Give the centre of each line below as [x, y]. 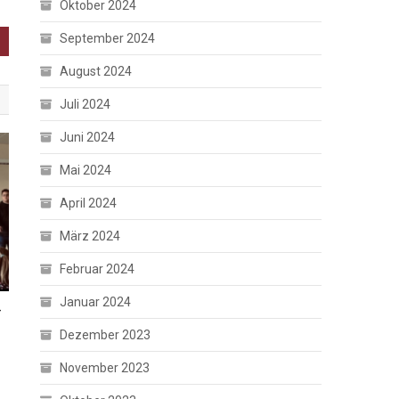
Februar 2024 [98, 269]
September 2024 [108, 39]
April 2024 [89, 204]
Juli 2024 [85, 105]
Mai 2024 [86, 171]
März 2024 [90, 236]
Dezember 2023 [106, 335]
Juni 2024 [88, 138]
